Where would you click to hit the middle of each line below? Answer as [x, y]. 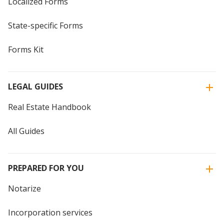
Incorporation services [50, 212]
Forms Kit [26, 49]
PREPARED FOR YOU [46, 168]
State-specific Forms [45, 25]
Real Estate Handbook [49, 107]
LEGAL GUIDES [35, 86]
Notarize [24, 188]
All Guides [26, 131]
